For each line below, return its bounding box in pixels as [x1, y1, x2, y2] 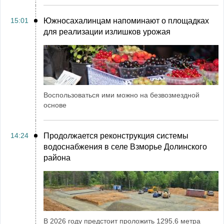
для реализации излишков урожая [43, 27, 170, 36]
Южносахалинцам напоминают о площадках [43, 16, 209, 25]
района [43, 153, 70, 162]
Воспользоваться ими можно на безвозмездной [43, 91, 199, 99]
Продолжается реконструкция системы [43, 131, 188, 140]
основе [43, 101, 66, 109]
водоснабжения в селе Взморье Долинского [43, 142, 207, 151]
